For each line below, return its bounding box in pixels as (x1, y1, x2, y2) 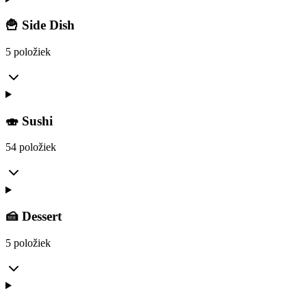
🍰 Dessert (5, 209, 62, 224)
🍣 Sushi (5, 113, 53, 128)
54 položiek (5, 141, 56, 153)
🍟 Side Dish (5, 18, 75, 33)
